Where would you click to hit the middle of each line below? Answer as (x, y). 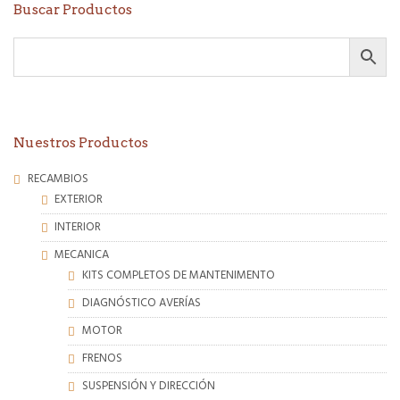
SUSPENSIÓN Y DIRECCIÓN (148, 387)
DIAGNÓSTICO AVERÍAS (141, 304)
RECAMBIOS (58, 179)
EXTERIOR (79, 200)
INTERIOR (78, 228)
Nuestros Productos (81, 143)
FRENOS (102, 359)
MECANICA (82, 255)
